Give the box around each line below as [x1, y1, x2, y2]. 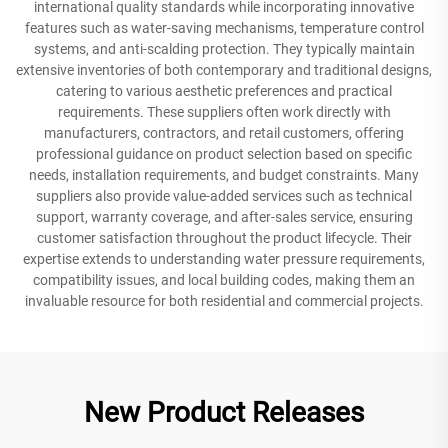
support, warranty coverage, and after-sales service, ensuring [35, 208, 413, 225]
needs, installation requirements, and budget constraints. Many [29, 166, 419, 183]
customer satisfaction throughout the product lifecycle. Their [36, 229, 412, 246]
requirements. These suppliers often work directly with [57, 103, 391, 120]
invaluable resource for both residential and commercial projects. [24, 292, 424, 309]
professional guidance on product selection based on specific [36, 145, 412, 162]
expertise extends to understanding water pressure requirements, [23, 250, 425, 267]
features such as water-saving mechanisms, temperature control [24, 19, 424, 36]
